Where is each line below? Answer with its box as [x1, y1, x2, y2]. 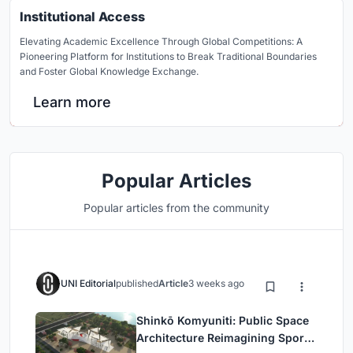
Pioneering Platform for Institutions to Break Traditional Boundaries [20, 50, 317, 62]
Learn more [33, 93, 111, 110]
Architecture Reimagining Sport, [136, 330, 311, 344]
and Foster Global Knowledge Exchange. [20, 65, 199, 77]
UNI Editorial [61, 277, 116, 289]
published [116, 277, 158, 289]
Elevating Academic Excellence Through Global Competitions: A [20, 35, 303, 47]
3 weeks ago [188, 277, 244, 289]
